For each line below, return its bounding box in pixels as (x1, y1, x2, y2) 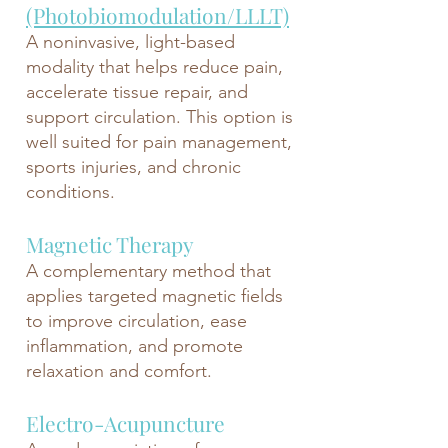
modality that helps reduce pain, (26, 56, 283, 78)
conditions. (26, 181, 115, 203)
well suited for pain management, (26, 131, 292, 153)
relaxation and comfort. (26, 360, 212, 382)
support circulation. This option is (26, 106, 293, 128)
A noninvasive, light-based (26, 31, 235, 53)
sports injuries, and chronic (26, 156, 241, 178)
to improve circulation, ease (26, 310, 247, 332)
